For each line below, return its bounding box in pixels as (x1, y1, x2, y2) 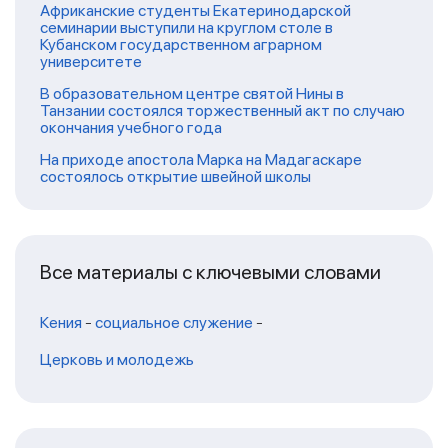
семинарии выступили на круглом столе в (40, 18, 333, 38)
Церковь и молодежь (40, 350, 194, 370)
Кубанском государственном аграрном (40, 35, 322, 55)
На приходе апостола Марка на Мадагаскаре (40, 150, 362, 170)
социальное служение (95, 313, 253, 333)
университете (40, 52, 142, 72)
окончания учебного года (40, 118, 222, 138)
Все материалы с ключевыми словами (40, 260, 381, 285)
